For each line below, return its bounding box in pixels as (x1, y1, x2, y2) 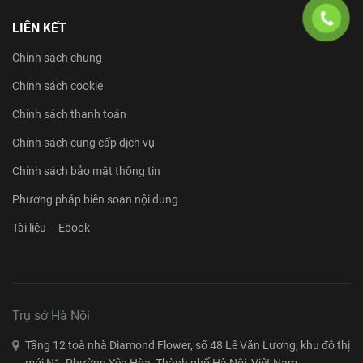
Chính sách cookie (12, 79, 103, 92)
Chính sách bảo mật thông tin (12, 164, 160, 177)
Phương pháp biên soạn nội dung (12, 192, 178, 206)
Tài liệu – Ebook (12, 220, 90, 234)
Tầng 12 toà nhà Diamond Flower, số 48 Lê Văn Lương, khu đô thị (25, 338, 350, 352)
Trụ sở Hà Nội (12, 307, 90, 323)
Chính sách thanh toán (12, 107, 126, 121)
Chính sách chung (12, 50, 102, 64)
